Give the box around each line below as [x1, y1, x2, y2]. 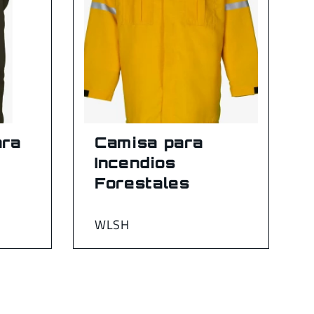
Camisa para [95, 132, 204, 151]
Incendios [95, 153, 176, 172]
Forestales [95, 173, 190, 192]
